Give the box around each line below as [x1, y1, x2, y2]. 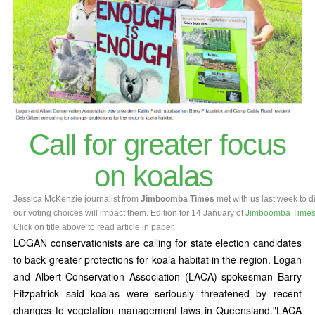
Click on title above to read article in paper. [13, 222, 175, 232]
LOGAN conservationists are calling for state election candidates [13, 236, 302, 250]
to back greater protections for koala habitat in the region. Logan [13, 252, 302, 266]
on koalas [94, 160, 213, 193]
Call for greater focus [29, 128, 286, 161]
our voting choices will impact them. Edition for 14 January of [13, 208, 245, 218]
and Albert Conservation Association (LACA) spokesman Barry [13, 269, 302, 283]
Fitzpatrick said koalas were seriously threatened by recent [13, 286, 302, 300]
